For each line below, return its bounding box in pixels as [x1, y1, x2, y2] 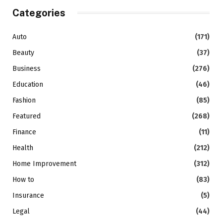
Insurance [12, 191, 44, 200]
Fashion [12, 96, 36, 105]
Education [12, 80, 43, 89]
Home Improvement [12, 159, 76, 168]
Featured [12, 111, 41, 120]
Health [12, 143, 33, 152]
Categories [12, 6, 65, 19]
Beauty [12, 48, 34, 57]
